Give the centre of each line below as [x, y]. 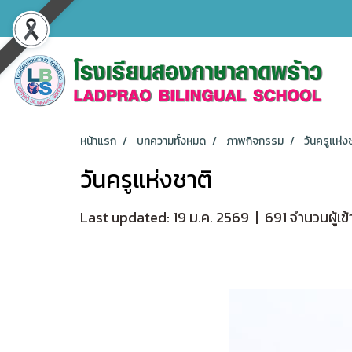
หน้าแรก [98, 141]
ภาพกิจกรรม [255, 141]
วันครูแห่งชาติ [146, 179]
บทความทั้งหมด [171, 141]
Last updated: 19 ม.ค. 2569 [165, 217]
